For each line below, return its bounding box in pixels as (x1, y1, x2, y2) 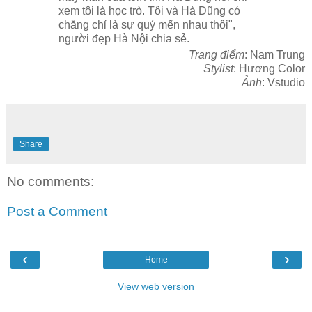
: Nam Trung (244, 48, 305, 61)
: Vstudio (262, 76, 305, 88)
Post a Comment (7, 204, 107, 219)
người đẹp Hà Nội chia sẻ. (58, 32, 189, 45)
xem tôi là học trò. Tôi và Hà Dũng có (58, 4, 240, 17)
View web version (118, 280, 194, 292)
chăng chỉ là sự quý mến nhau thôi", (58, 18, 235, 31)
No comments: (7, 173, 94, 189)
